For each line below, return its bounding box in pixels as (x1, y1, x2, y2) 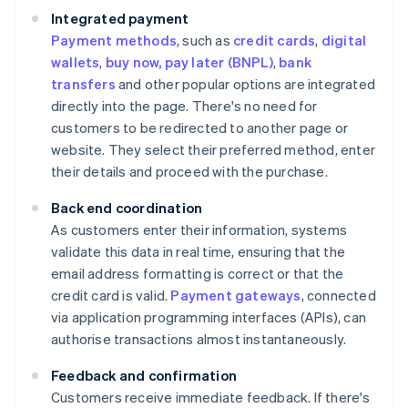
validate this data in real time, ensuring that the (51, 242, 346, 261)
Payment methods (51, 31, 177, 50)
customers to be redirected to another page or (51, 118, 349, 138)
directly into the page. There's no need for (51, 97, 318, 116)
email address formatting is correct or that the (51, 264, 344, 283)
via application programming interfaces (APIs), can (51, 308, 367, 327)
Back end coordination (51, 199, 203, 218)
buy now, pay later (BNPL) (105, 53, 273, 72)
